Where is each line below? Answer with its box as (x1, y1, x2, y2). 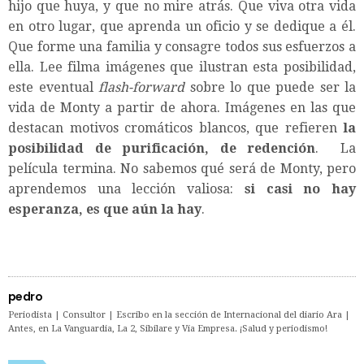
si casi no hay (244, 180, 357, 197)
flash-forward (98, 79, 184, 95)
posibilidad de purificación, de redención (8, 140, 315, 156)
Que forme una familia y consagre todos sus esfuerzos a (8, 38, 356, 54)
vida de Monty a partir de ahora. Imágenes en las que (8, 99, 356, 115)
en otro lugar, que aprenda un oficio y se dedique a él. (8, 18, 356, 34)
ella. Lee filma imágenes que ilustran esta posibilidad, (8, 58, 356, 75)
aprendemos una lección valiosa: (8, 180, 245, 197)
